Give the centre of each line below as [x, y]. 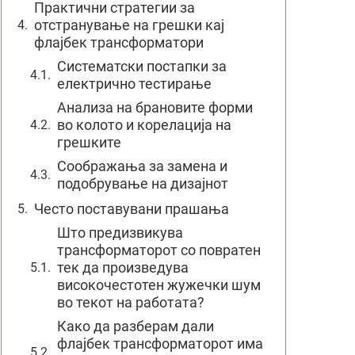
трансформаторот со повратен [159, 250]
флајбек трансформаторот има [160, 344]
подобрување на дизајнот [143, 183]
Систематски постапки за [142, 66]
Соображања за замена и [142, 166]
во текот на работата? [131, 302]
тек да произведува [123, 267]
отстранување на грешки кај [129, 25]
